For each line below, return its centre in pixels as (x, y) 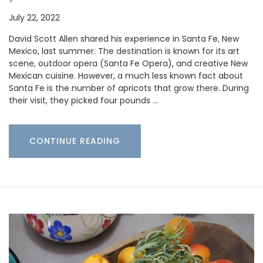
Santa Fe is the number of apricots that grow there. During (129, 88)
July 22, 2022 (34, 17)
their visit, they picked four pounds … (83, 100)
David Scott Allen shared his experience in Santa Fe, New (124, 38)
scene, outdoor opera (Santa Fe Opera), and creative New (128, 63)
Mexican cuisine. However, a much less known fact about (126, 75)
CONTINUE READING (75, 141)
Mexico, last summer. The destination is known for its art (124, 51)
